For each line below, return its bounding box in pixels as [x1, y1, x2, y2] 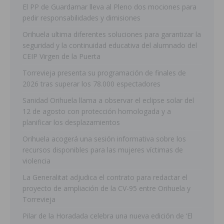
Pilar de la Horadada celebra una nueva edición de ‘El [22, 211, 192, 221]
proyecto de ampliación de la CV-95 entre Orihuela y [22, 183, 190, 193]
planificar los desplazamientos [22, 117, 120, 127]
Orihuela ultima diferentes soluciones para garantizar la [22, 29, 201, 39]
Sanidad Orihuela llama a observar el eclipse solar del [22, 95, 194, 105]
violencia [22, 156, 50, 166]
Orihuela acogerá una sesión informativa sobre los [22, 134, 186, 144]
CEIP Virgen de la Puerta [22, 51, 100, 61]
